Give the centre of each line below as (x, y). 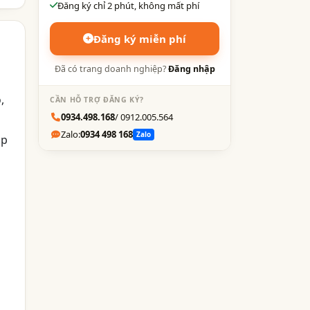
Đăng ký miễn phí (140, 38)
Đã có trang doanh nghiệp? (111, 69)
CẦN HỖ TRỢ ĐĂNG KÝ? (97, 99)
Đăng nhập (191, 69)
